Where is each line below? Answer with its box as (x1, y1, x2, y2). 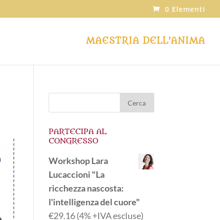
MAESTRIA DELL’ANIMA (86, 36, 205, 46)
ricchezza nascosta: (48, 183, 124, 193)
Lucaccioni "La (48, 169, 105, 180)
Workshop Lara (48, 155, 108, 166)
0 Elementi (165, 4, 205, 14)
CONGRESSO (48, 137, 98, 145)
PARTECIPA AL (48, 127, 107, 136)
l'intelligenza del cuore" (48, 196, 140, 207)
